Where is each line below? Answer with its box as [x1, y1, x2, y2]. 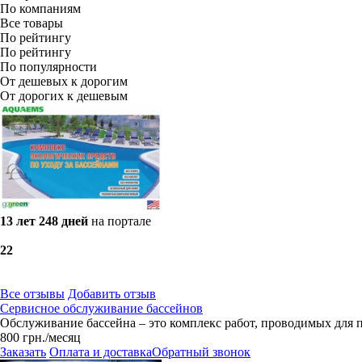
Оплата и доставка [49, 345, 152, 359]
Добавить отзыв [68, 287, 156, 301]
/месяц [45, 330, 81, 344]
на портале [91, 214, 151, 228]
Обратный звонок [152, 345, 250, 359]
